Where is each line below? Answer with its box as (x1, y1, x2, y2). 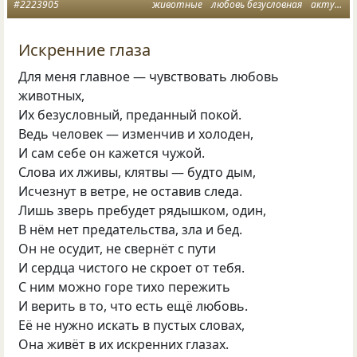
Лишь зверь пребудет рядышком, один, (18, 202, 267, 220)
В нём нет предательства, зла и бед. (18, 221, 243, 239)
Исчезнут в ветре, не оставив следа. (18, 182, 243, 201)
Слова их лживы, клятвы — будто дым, (18, 163, 257, 182)
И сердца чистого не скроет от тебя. (18, 259, 245, 277)
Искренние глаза (18, 38, 151, 61)
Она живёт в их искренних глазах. (18, 335, 229, 354)
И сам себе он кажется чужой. (18, 144, 206, 163)
